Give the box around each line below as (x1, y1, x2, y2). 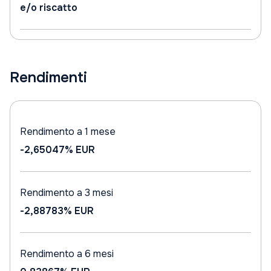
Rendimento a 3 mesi (20, 186, 113, 199)
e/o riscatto (20, 1, 77, 14)
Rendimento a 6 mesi (20, 247, 114, 260)
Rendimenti (10, 68, 87, 87)
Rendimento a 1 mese (20, 125, 116, 138)
